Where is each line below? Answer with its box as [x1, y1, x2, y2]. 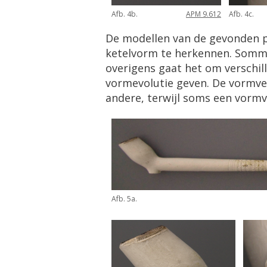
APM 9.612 [186, 9, 221, 20]
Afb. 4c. [229, 9, 254, 20]
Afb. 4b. [111, 9, 138, 20]
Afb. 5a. [111, 194, 137, 204]
